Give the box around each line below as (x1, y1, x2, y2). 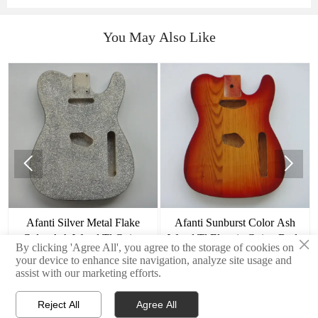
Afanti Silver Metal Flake (26, 216, 140, 229)
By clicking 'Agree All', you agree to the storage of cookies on (16, 241, 295, 253)
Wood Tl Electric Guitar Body (167, 231, 303, 244)
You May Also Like (102, 28, 216, 45)
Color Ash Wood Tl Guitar (23, 231, 143, 244)
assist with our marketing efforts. (16, 266, 162, 279)
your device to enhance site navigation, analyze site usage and (16, 253, 292, 266)
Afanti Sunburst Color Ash (175, 216, 295, 229)
